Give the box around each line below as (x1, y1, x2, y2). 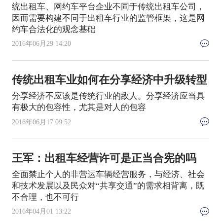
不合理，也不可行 (11, 192, 79, 202)
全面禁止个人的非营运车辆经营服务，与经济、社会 (11, 169, 205, 179)
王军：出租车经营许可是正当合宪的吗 (11, 152, 196, 164)
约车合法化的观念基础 (11, 24, 96, 34)
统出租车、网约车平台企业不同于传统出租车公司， (11, 1, 205, 11)
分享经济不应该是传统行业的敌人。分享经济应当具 (11, 91, 205, 101)
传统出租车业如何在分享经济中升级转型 (11, 74, 207, 86)
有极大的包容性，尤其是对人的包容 (11, 103, 146, 112)
